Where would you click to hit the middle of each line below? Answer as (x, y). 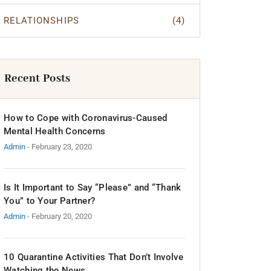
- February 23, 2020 (60, 147)
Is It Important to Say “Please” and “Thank (93, 188)
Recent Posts (38, 79)
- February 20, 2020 (60, 216)
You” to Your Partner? (50, 201)
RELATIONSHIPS (41, 21)
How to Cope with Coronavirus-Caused (86, 118)
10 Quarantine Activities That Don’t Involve (93, 257)
